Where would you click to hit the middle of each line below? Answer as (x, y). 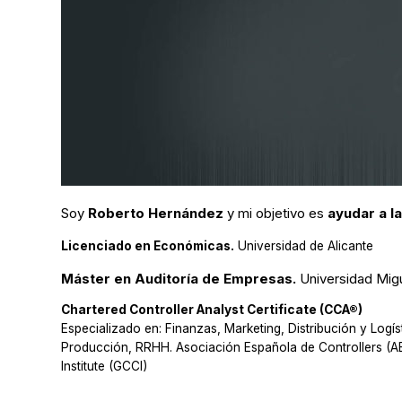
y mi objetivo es (277, 213)
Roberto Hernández (157, 213)
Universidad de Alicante (306, 245)
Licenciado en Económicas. (148, 245)
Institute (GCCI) (104, 367)
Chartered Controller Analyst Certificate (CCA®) (212, 310)
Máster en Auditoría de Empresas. (179, 278)
